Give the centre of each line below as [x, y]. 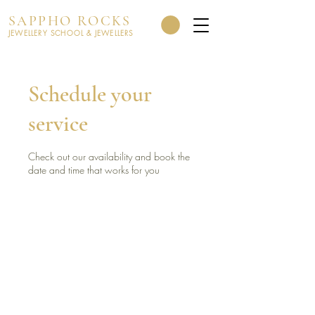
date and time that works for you [94, 170]
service [58, 123]
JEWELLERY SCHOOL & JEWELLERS [71, 33]
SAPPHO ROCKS [70, 21]
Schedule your [90, 94]
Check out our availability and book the [109, 156]
